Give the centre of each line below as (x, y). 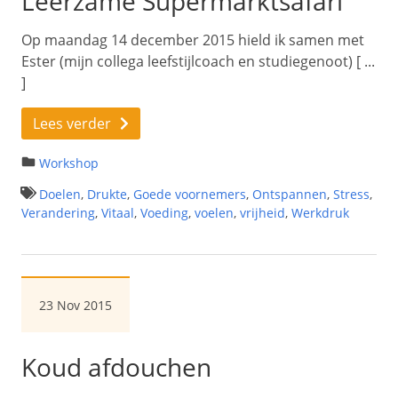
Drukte (107, 194)
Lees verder (72, 123)
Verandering (58, 212)
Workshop (69, 163)
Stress (351, 194)
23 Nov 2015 (76, 305)
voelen (214, 212)
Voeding (164, 212)
